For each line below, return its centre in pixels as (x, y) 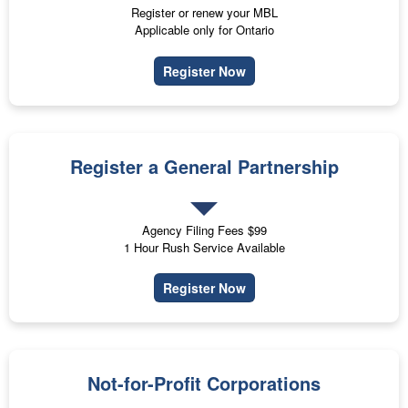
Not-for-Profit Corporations (204, 383)
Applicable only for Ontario (204, 30)
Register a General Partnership (204, 166)
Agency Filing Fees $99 (204, 229)
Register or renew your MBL (204, 13)
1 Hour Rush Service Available (204, 247)
